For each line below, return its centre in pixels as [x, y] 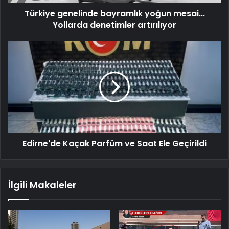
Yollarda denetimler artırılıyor [114, 25]
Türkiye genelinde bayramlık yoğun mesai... [114, 14]
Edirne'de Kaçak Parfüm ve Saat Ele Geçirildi [114, 144]
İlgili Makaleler [42, 185]
